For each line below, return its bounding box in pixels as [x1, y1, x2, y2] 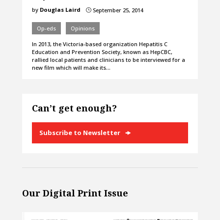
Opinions [70, 25, 95, 32]
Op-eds [36, 25, 56, 32]
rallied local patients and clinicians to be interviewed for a [31, 56, 185, 64]
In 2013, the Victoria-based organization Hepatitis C [31, 40, 167, 48]
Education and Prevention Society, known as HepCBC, [31, 48, 172, 56]
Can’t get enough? [31, 102, 117, 114]
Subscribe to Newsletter [39, 128, 120, 137]
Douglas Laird [39, 6, 81, 14]
